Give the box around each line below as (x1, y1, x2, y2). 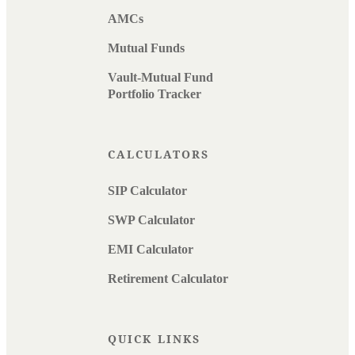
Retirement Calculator (108, 271, 228, 285)
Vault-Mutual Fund (108, 70, 213, 84)
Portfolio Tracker (108, 86, 201, 101)
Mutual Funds (108, 40, 185, 55)
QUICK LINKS (108, 330, 201, 346)
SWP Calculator (108, 212, 195, 227)
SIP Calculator (108, 183, 187, 197)
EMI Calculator (108, 242, 193, 256)
